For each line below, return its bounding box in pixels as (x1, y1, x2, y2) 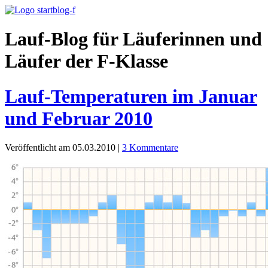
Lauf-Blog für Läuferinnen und (5, 28, 262, 50)
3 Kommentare (122, 142, 178, 153)
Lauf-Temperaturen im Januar (5, 85, 257, 107)
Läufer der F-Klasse (5, 50, 168, 72)
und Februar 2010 (5, 107, 153, 129)
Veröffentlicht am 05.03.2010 (5, 142, 118, 153)
